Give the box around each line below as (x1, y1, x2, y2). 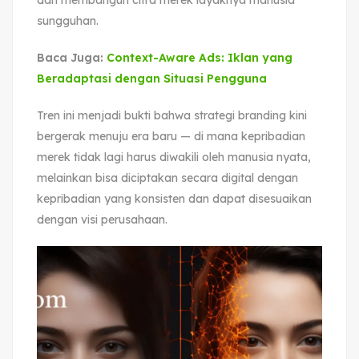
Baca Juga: (37, 50, 107, 65)
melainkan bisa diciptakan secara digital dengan (37, 170, 298, 185)
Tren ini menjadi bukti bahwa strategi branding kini (37, 107, 307, 123)
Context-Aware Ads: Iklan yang (107, 50, 292, 65)
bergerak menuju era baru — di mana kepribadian (37, 128, 305, 143)
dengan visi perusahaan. (37, 212, 167, 227)
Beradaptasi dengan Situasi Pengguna (37, 71, 267, 86)
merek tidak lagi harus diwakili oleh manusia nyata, (37, 149, 311, 164)
